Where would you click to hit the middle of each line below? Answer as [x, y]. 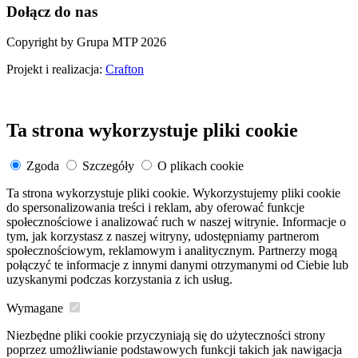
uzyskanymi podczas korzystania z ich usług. [119, 280]
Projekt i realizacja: [56, 70]
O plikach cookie [201, 166]
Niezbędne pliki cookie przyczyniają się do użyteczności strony [166, 336]
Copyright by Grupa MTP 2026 [86, 42]
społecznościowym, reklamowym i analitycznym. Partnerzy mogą [172, 251]
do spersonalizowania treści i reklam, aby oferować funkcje [155, 208]
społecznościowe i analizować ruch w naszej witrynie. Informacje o [176, 222]
